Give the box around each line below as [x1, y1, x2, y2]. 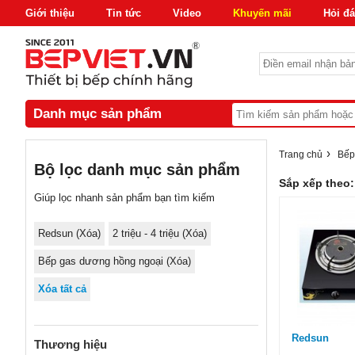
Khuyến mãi [233, 7, 292, 19]
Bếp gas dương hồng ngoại [38, 255, 166, 268]
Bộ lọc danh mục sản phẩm [34, 161, 240, 179]
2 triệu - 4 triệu [113, 227, 182, 240]
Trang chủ [279, 149, 323, 160]
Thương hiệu [34, 338, 107, 352]
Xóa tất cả [38, 283, 86, 296]
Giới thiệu [25, 7, 74, 19]
